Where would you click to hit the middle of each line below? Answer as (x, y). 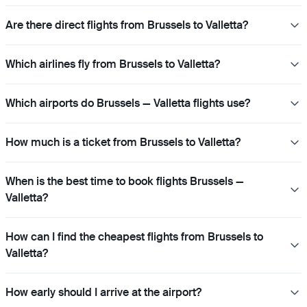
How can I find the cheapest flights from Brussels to (134, 236)
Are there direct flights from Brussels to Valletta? (127, 25)
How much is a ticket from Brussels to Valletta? (123, 142)
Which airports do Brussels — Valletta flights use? (128, 103)
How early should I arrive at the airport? (103, 292)
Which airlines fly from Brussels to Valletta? (113, 64)
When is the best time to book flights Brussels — (125, 181)
